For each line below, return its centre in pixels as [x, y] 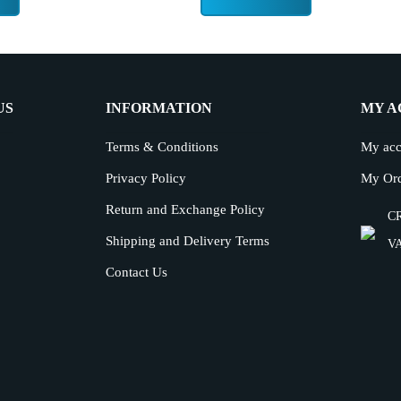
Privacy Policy [145, 178]
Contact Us [136, 272]
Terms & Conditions [162, 147]
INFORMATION [158, 108]
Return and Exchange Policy [185, 209]
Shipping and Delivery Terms [187, 241]
